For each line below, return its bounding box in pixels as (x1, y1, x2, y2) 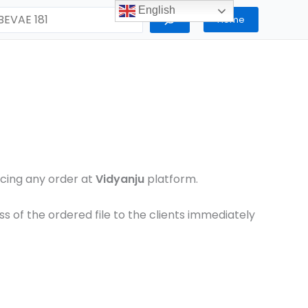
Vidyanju (96, 171, 144, 187)
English (135, 4, 176, 16)
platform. (144, 171, 198, 187)
